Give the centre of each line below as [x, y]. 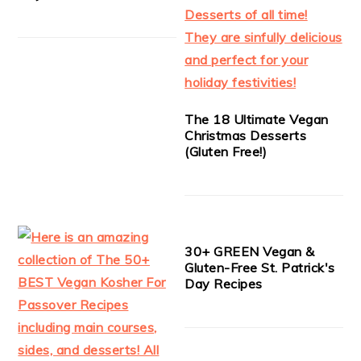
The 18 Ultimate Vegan [257, 119]
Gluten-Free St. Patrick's [260, 267]
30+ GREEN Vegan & [250, 251]
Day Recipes [224, 283]
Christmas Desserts [246, 135]
